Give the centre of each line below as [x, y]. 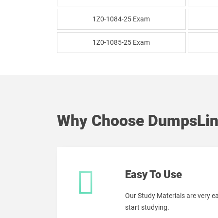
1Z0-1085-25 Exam [121, 42]
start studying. [147, 207]
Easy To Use [154, 174]
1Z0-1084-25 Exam [121, 19]
